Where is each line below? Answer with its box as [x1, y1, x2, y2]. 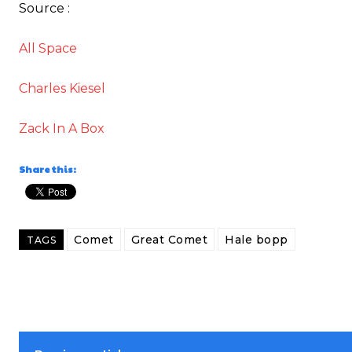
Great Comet [130, 233, 207, 247]
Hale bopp [225, 233, 288, 247]
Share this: [19, 163, 76, 176]
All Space [19, 41, 77, 57]
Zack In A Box [19, 121, 104, 137]
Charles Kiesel [19, 81, 105, 97]
